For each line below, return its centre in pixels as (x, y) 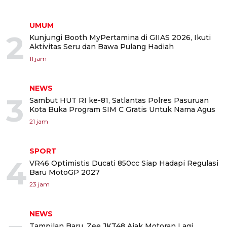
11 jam (38, 59)
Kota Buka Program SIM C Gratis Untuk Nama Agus (122, 109)
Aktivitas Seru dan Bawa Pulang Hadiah (102, 47)
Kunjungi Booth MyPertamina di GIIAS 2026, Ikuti (120, 37)
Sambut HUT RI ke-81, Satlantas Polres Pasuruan (119, 100)
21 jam (39, 121)
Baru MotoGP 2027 (65, 172)
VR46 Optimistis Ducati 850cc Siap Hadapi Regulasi (124, 163)
